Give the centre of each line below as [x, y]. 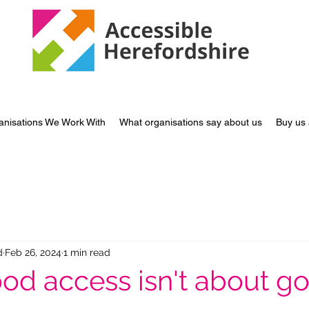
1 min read [87, 252]
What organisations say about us [191, 122]
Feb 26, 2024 [33, 252]
